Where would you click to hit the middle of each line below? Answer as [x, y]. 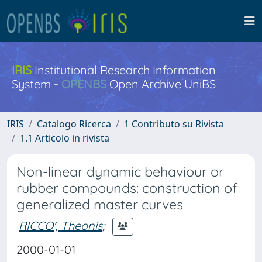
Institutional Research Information [124, 70]
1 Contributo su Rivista [174, 124]
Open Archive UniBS [161, 84]
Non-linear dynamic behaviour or [120, 172]
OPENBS [84, 84]
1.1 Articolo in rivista [65, 138]
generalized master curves [100, 204]
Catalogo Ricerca [74, 124]
